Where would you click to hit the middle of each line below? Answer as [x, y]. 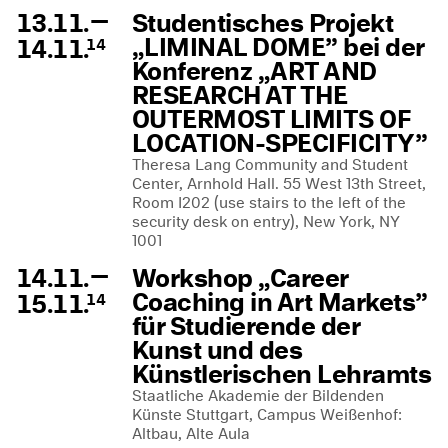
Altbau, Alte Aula [191, 433]
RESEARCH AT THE [240, 95]
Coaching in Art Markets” [280, 302]
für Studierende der [246, 326]
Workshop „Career [240, 278]
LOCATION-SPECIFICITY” [280, 143]
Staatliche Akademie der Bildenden [258, 395]
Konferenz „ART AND [254, 71]
